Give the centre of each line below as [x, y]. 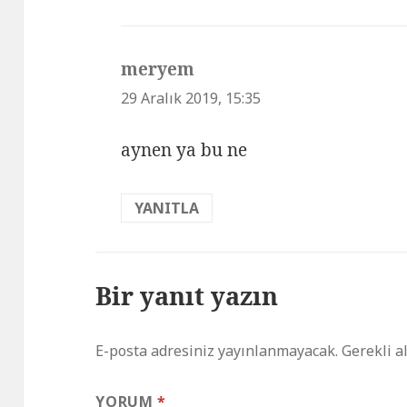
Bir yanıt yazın [187, 295]
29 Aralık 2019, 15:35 [191, 99]
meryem [158, 69]
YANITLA [167, 208]
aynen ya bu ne [184, 149]
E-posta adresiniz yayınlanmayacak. [217, 350]
